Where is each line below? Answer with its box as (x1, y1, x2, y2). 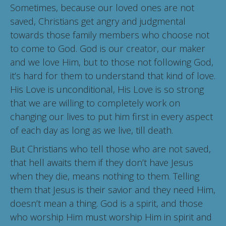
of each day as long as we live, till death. (10, 124, 173, 137)
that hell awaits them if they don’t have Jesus (10, 156, 193, 169)
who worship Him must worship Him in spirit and (10, 211, 212, 223)
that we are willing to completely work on (10, 97, 180, 109)
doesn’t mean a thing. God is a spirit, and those (10, 197, 203, 210)
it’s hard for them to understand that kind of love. (10, 70, 215, 82)
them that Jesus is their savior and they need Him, (10, 184, 215, 196)
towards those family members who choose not (10, 29, 209, 41)
